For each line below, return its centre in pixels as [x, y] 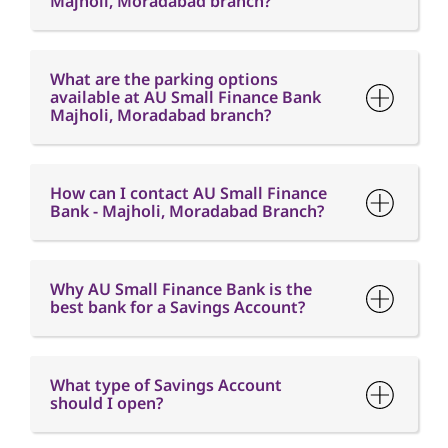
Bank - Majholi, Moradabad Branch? [187, 75]
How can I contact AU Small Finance [188, 57]
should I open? [106, 267]
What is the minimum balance [165, 345]
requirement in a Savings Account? [184, 363]
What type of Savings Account [166, 249]
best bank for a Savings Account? [177, 171]
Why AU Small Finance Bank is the [181, 153]
